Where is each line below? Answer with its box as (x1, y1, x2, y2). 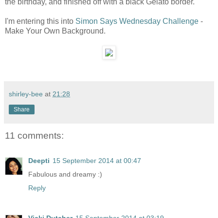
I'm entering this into (5, 17, 75, 25)
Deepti (28, 157, 50, 165)
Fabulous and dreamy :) (28, 170, 102, 179)
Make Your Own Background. (5, 26, 106, 35)
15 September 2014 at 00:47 (53, 157, 141, 165)
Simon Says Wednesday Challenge (75, 17, 199, 25)
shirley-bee (9, 90, 43, 98)
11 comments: (5, 130, 64, 141)
